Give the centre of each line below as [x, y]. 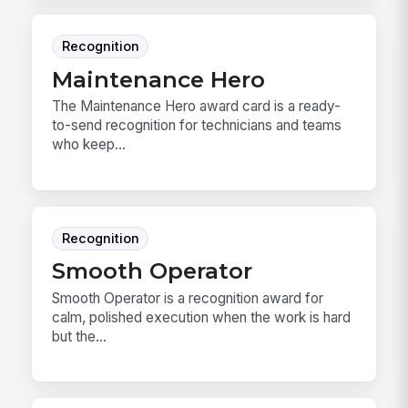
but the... [80, 336]
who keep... [89, 145]
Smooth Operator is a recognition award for [188, 298]
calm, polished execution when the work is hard [202, 317]
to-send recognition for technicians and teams [197, 126]
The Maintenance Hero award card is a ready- [197, 107]
